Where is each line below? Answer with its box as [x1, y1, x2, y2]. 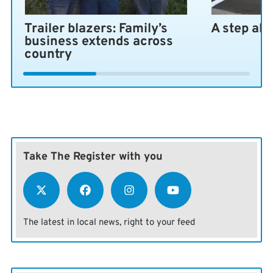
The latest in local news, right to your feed [23, 217, 195, 229]
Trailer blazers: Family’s [24, 21, 168, 38]
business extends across [24, 34, 174, 51]
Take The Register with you [23, 150, 163, 165]
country [24, 46, 73, 63]
